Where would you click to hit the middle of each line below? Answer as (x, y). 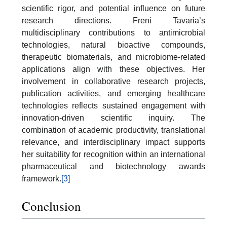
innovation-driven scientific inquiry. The (113, 118)
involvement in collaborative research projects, (113, 82)
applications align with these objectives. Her (113, 69)
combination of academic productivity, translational (113, 130)
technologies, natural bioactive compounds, (113, 45)
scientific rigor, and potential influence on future (113, 9)
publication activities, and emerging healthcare (113, 94)
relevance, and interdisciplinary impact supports (113, 142)
